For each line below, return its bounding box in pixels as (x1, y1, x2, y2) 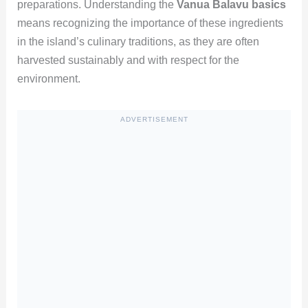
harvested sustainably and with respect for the (16, 54, 239, 66)
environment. (16, 72, 80, 85)
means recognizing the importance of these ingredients (16, 16, 283, 29)
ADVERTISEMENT (120, 115, 188, 123)
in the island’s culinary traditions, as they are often (16, 35, 259, 47)
